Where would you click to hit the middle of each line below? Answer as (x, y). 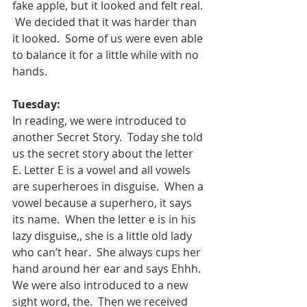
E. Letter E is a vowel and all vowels (103, 170)
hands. (34, 71)
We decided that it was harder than (106, 22)
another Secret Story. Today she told (109, 137)
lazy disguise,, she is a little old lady (103, 235)
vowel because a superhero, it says (103, 202)
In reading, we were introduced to (101, 120)
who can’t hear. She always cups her (108, 252)
